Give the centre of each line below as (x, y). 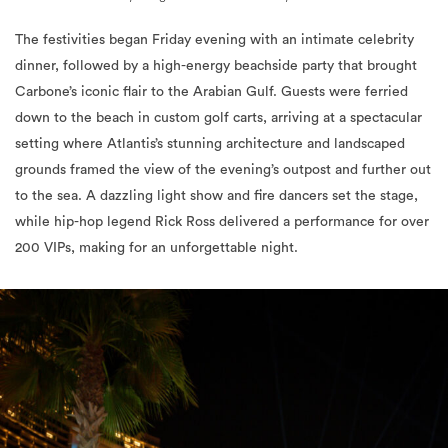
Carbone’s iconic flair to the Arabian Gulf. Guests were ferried (211, 91)
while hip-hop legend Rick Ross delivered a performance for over (222, 221)
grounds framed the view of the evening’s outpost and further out (223, 169)
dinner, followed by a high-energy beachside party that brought (216, 65)
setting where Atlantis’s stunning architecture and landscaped (210, 143)
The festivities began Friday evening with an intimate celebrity (214, 39)
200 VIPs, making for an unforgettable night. (156, 247)
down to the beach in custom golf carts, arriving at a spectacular (218, 117)
